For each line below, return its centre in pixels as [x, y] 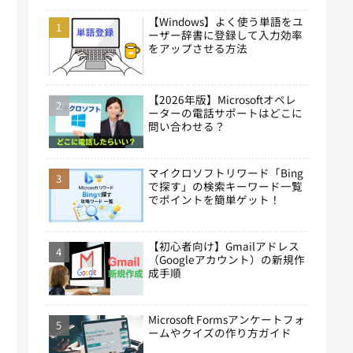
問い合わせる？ [186, 126]
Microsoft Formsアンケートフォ [226, 320]
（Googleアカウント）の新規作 [226, 260]
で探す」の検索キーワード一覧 [225, 186]
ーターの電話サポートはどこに [225, 112]
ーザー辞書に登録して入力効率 [225, 34]
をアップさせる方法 [197, 48]
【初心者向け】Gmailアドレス [223, 246]
